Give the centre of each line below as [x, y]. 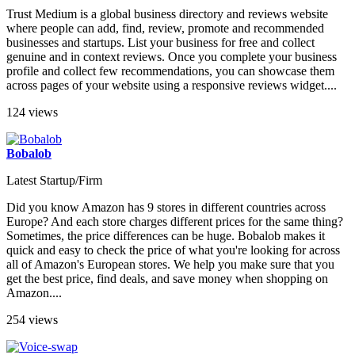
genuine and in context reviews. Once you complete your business [172, 56]
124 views [32, 112]
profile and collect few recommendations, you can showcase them [170, 71]
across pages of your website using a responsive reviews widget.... [172, 85]
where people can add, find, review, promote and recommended [165, 28]
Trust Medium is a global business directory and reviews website [167, 13]
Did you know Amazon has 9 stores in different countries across [166, 207]
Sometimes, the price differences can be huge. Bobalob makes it [166, 235]
